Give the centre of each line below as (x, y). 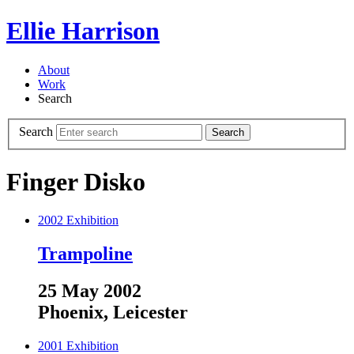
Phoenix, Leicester (113, 313)
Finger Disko (76, 181)
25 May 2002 (90, 291)
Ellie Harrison (83, 31)
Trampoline (85, 254)
